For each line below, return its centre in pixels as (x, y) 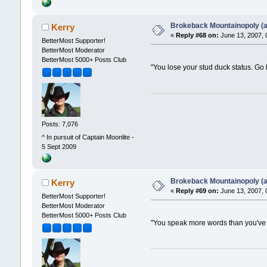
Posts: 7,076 (60, 124)
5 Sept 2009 (59, 146)
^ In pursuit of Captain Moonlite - (88, 137)
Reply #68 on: (197, 35)
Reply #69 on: (197, 190)
